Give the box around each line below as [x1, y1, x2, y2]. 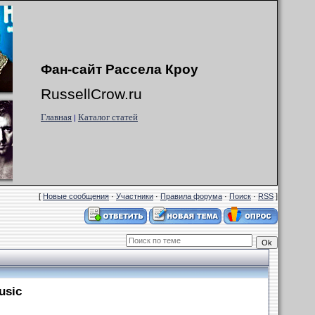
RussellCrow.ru [41, 86, 142, 103]
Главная [41, 112, 72, 122]
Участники [116, 192, 153, 200]
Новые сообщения [43, 192, 109, 200]
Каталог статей [78, 112, 138, 122]
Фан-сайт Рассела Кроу [41, 62, 198, 77]
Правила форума [160, 192, 222, 200]
